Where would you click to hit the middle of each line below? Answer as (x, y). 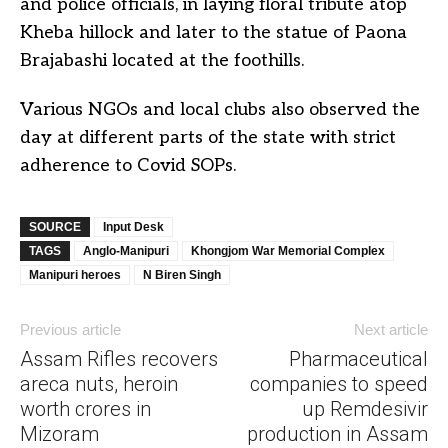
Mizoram (59, 434)
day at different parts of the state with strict (208, 137)
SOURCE (55, 227)
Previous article (70, 329)
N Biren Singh (182, 275)
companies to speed (339, 384)
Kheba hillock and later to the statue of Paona (213, 32)
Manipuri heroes (75, 275)
